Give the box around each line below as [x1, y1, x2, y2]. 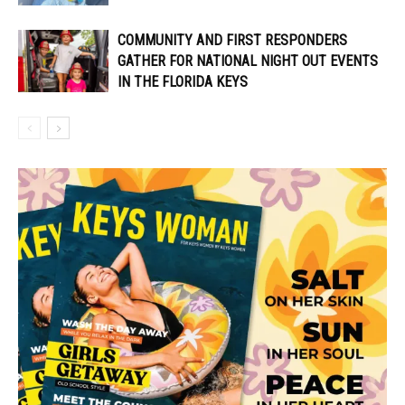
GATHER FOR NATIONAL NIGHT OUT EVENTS [118, 52, 378, 71]
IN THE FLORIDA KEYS [118, 73, 248, 91]
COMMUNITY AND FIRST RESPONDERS [118, 32, 347, 50]
